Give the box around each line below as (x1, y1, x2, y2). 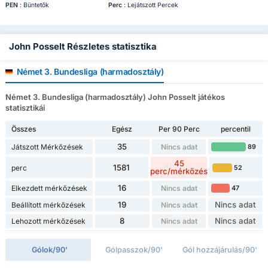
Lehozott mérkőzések (11, 217, 86, 226)
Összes (11, 124, 36, 134)
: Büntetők (17, 1, 49, 10)
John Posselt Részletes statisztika (9, 41, 157, 53)
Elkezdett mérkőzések (11, 184, 87, 193)
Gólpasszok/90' (105, 245, 163, 255)
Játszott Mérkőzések (11, 142, 83, 152)
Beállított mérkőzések (11, 200, 86, 210)
